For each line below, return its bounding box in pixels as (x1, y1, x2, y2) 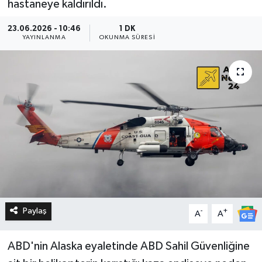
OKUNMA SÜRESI (98, 35, 156, 41)
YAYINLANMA (22, 35, 66, 41)
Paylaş (22, 206, 47, 216)
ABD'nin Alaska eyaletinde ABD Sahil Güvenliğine (7, 240, 250, 253)
